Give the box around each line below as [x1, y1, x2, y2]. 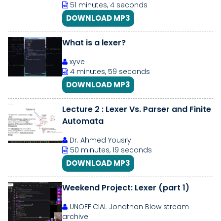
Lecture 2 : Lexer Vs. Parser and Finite [62, 104, 143, 115]
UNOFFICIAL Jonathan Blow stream [68, 202, 189, 212]
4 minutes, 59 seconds [68, 67, 150, 76]
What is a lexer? [62, 37, 126, 48]
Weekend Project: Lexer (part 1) [62, 182, 189, 193]
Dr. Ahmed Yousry [68, 135, 131, 145]
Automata [62, 115, 104, 127]
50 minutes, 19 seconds [68, 145, 152, 155]
